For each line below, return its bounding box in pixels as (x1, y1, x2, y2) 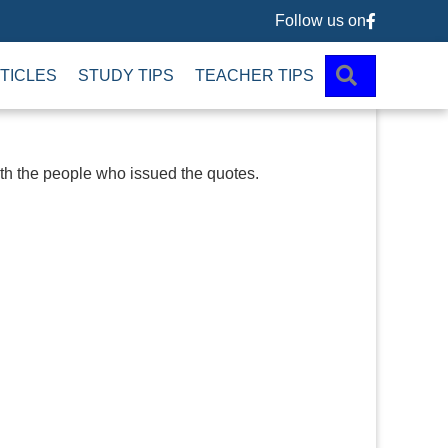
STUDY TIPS (78, 66, 174, 84)
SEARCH (364, 63, 433, 81)
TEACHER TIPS (195, 66, 314, 84)
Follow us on (275, 12, 366, 29)
